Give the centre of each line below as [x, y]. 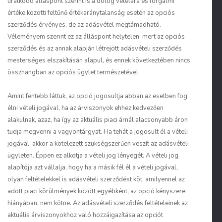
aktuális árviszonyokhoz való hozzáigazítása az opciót [85, 215]
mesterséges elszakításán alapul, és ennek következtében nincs [99, 60]
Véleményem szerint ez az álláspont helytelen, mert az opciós [96, 37]
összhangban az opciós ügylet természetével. [74, 72]
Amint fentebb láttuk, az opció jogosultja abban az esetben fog [97, 96]
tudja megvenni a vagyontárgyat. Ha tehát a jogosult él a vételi [98, 132]
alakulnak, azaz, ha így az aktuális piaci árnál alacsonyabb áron [98, 120]
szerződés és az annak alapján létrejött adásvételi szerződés [95, 49]
